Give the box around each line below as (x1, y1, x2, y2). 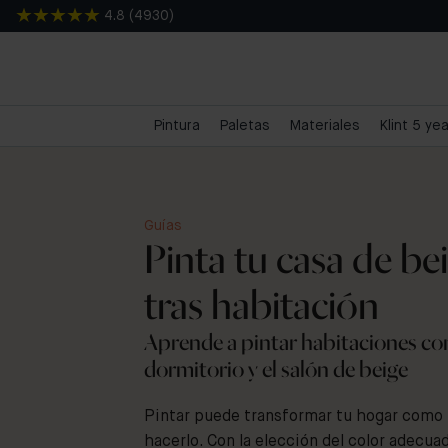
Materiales (289, 119, 360, 133)
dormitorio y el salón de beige (144, 356, 408, 382)
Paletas (219, 119, 270, 133)
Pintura (153, 119, 200, 133)
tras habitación (144, 282, 379, 328)
